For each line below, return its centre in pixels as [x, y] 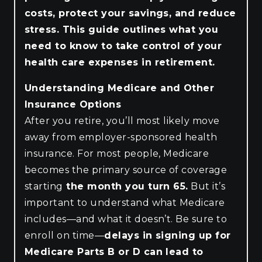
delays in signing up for [168, 235]
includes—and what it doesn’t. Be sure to [126, 219]
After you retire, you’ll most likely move [122, 120]
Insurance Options [73, 104]
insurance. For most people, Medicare [117, 153]
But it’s [207, 186]
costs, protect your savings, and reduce [130, 13]
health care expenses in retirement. [120, 62]
